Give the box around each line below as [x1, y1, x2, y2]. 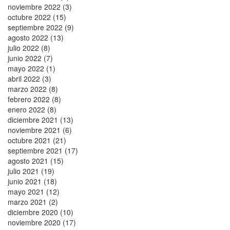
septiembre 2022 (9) [8, 22, 74, 32]
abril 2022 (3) [8, 73, 51, 84]
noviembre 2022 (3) [8, 1, 72, 12]
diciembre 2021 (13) [8, 114, 73, 125]
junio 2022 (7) [8, 52, 53, 63]
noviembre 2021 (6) [8, 124, 72, 135]
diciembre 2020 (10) [8, 206, 73, 217]
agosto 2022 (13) [8, 32, 64, 43]
